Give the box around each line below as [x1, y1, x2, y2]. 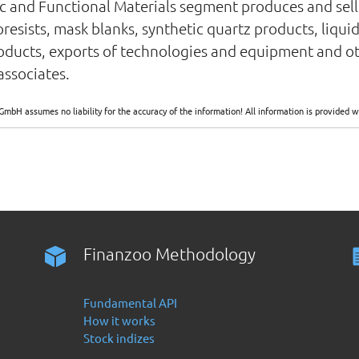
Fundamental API [83, 295, 178, 310]
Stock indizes [83, 330, 155, 345]
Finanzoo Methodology [83, 244, 256, 264]
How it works [83, 313, 156, 328]
